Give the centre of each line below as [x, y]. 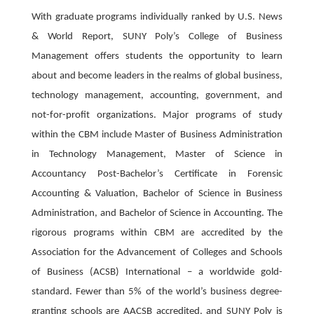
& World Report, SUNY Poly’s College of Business [157, 36]
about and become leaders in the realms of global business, [157, 76]
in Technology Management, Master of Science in [157, 154]
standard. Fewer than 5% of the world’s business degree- [157, 292]
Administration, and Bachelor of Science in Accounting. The [157, 213]
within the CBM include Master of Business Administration [157, 135]
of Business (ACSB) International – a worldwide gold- [157, 272]
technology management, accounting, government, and [157, 95]
